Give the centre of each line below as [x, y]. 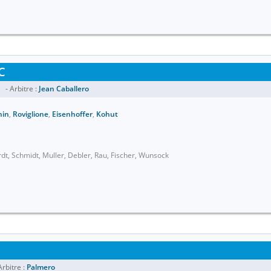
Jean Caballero [64, 89]
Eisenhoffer [72, 114]
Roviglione [31, 114]
